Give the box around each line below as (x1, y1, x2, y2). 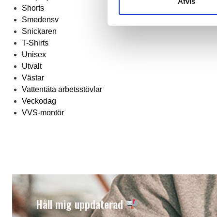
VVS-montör (22, 108, 64, 117)
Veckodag (22, 97, 56, 105)
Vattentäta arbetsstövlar (22, 85, 102, 93)
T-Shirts (22, 39, 48, 47)
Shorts (22, 4, 44, 12)
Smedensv (22, 15, 59, 24)
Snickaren (22, 27, 57, 35)
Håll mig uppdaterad (36, 196, 126, 212)
